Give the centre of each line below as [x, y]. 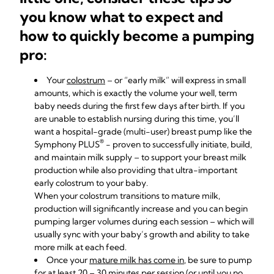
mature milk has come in [137, 260]
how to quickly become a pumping [137, 35]
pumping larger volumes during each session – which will [144, 221]
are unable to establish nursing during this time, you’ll [137, 119]
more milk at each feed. [80, 247]
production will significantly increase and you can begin [141, 209]
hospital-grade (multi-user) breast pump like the [157, 131]
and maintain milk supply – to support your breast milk [140, 157]
